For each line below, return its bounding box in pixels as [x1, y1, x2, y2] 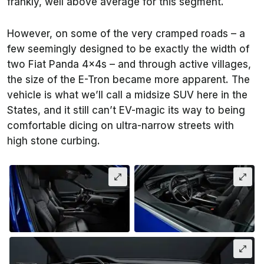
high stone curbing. [7, 134, 100, 147]
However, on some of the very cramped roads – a [7, 27, 245, 39]
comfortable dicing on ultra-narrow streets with [7, 119, 234, 131]
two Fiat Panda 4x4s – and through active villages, [7, 58, 251, 70]
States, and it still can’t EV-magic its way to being [7, 104, 245, 116]
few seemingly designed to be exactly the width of [7, 42, 249, 55]
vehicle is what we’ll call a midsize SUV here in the [7, 88, 247, 101]
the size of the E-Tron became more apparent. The [7, 73, 250, 85]
